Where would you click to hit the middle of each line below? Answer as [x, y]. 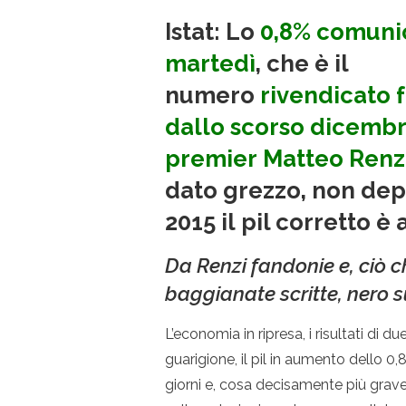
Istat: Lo [213, 31]
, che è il [302, 63]
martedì [210, 63]
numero [213, 95]
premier [214, 158]
